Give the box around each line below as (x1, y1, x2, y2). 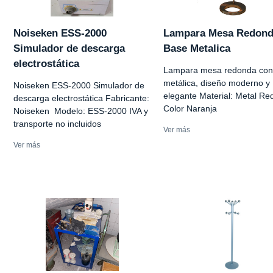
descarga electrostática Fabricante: (13, 93, 149, 104)
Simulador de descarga (13, 43, 125, 55)
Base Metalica (163, 43, 230, 55)
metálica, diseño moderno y (163, 78, 270, 88)
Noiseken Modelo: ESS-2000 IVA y (13, 106, 148, 116)
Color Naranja (163, 104, 217, 114)
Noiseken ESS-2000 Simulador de (13, 80, 144, 91)
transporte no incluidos (13, 119, 101, 129)
